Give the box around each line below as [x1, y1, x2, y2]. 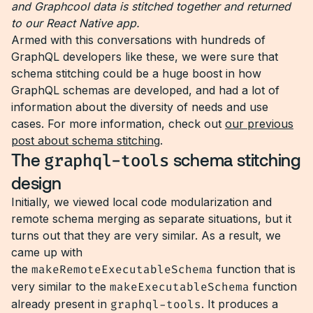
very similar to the [11, 279, 110, 293]
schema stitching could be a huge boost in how [11, 66, 261, 80]
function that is [213, 262, 296, 276]
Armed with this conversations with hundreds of [11, 33, 265, 47]
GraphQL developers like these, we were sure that [11, 50, 278, 64]
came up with [11, 245, 82, 259]
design [11, 173, 61, 193]
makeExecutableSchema [110, 279, 249, 294]
